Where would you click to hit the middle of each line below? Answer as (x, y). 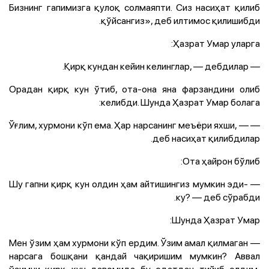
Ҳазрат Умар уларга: (216, 43)
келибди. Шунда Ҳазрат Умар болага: (180, 102)
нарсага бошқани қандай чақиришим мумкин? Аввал (134, 255)
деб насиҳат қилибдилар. (206, 138)
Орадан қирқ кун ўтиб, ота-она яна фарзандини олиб (134, 89)
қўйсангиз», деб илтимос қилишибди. (180, 20)
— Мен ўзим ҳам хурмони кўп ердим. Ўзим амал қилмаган (129, 242)
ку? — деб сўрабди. (218, 197)
